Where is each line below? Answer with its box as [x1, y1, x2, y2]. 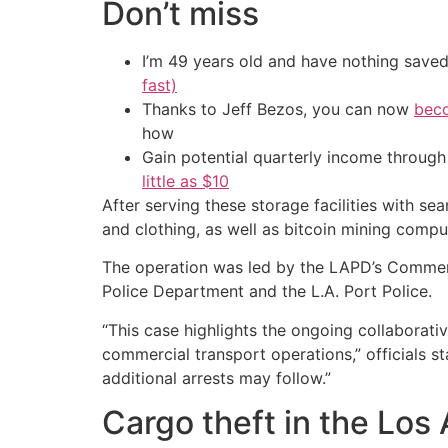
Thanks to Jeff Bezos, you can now [142, 98, 414, 119]
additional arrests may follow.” [102, 367, 331, 388]
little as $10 [142, 170, 229, 191]
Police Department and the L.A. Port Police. [102, 281, 432, 302]
